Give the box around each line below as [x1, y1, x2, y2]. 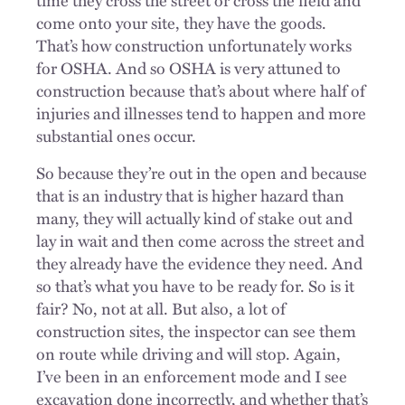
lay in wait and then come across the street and [36, 228, 364, 252]
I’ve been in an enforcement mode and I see [36, 363, 347, 388]
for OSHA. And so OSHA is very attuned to [36, 55, 341, 80]
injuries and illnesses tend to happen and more [36, 100, 366, 125]
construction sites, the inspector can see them [36, 318, 356, 343]
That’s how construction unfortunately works [36, 33, 352, 57]
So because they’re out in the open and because [36, 160, 367, 184]
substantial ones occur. [36, 123, 196, 147]
